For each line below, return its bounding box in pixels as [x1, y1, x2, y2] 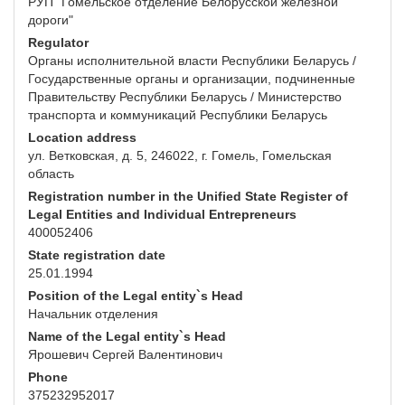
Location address [28, 130, 137, 146]
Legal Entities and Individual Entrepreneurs [28, 207, 297, 222]
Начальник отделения [28, 306, 158, 322]
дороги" [28, 13, 73, 28]
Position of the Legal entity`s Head [28, 288, 243, 304]
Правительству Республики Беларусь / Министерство [28, 89, 342, 105]
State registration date [28, 248, 165, 263]
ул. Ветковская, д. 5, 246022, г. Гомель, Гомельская [28, 148, 332, 164]
